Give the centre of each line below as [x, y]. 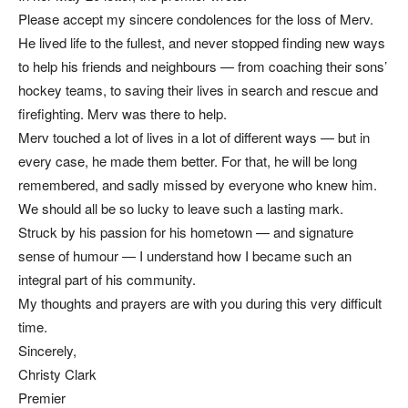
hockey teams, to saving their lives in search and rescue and [198, 90]
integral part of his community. [107, 279]
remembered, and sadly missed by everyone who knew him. [198, 184]
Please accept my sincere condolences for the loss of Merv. [196, 19]
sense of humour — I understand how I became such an [185, 255]
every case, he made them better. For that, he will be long [188, 161]
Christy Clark [57, 374]
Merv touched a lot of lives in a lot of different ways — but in [194, 137]
